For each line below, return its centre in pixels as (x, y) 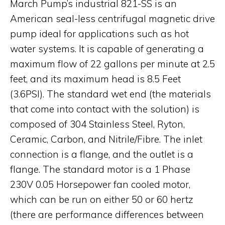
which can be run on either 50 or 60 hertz (102, 199)
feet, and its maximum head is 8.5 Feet (95, 79)
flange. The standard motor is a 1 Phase (101, 169)
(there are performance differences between (107, 214)
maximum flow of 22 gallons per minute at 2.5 (113, 64)
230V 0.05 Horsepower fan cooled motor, (100, 184)
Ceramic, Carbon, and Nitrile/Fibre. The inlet (106, 139)
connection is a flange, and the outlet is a (102, 154)
